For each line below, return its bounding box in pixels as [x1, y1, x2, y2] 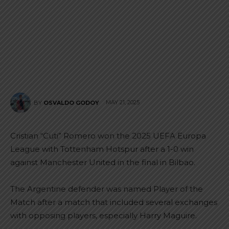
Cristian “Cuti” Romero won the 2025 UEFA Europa [10, 131, 206, 141]
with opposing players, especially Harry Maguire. [10, 211, 197, 220]
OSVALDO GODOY [43, 99, 99, 106]
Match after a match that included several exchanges [10, 197, 217, 207]
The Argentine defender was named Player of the [10, 184, 203, 194]
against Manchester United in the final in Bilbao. [10, 157, 195, 167]
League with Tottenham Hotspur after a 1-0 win [10, 144, 194, 154]
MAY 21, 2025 [106, 99, 140, 106]
